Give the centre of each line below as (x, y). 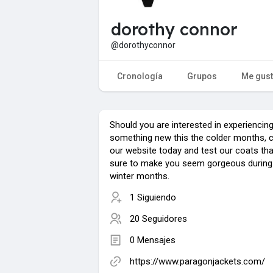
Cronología (140, 76)
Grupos (202, 76)
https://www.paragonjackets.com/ (197, 261)
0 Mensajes (153, 240)
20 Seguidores (158, 218)
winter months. (140, 176)
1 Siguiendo (153, 197)
